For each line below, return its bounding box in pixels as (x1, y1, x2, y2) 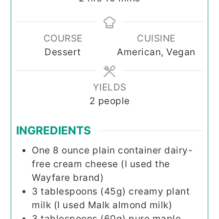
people (98, 95, 130, 107)
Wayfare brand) (32, 172, 104, 183)
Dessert (44, 46, 81, 58)
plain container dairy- (92, 144, 193, 156)
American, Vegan (117, 46, 196, 58)
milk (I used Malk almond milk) (32, 199, 173, 211)
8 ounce (53, 144, 90, 156)
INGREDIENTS (16, 124, 91, 138)
